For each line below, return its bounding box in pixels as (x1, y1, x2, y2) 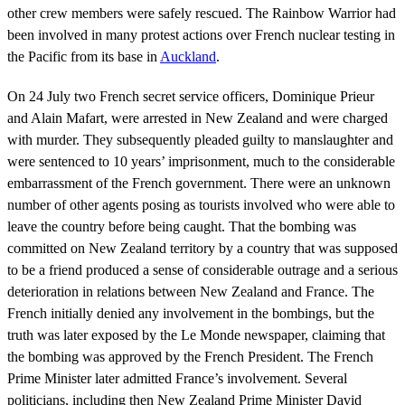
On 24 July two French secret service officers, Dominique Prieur (7, 88, 374, 104)
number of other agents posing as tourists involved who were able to (7, 196, 395, 212)
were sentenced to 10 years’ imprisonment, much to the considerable (7, 153, 395, 169)
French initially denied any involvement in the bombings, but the (7, 305, 374, 321)
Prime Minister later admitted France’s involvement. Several (7, 370, 347, 386)
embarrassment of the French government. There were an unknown (7, 174, 391, 191)
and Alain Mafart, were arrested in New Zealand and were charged (7, 109, 388, 126)
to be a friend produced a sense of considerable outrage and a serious (7, 261, 398, 278)
